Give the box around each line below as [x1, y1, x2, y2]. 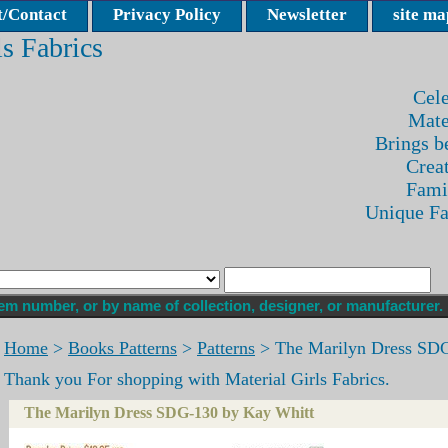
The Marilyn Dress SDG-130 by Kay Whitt [24, 403, 314, 421]
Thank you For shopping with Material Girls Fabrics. [4, 368, 390, 389]
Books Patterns [68, 337, 177, 358]
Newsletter [267, 5, 347, 24]
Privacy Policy [113, 5, 221, 24]
